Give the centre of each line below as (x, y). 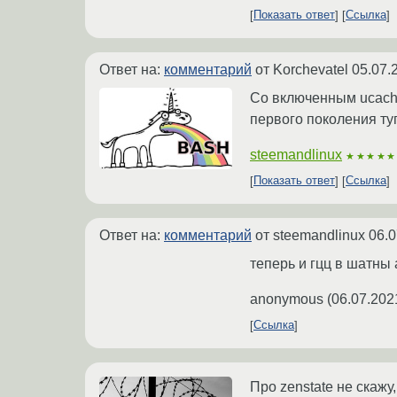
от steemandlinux (310, 235)
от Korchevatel (302, 69)
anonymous (287, 299)
